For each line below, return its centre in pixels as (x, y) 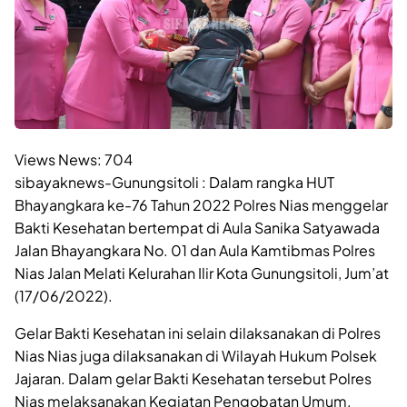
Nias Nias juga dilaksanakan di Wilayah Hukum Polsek (196, 355)
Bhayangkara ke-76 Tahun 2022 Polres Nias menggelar (201, 204)
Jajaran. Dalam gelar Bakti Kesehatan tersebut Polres (193, 378)
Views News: (58, 159)
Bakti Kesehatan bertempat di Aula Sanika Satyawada (197, 227)
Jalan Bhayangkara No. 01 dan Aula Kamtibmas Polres (195, 250)
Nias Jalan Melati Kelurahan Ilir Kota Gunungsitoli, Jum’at (202, 273)
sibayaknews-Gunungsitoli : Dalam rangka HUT (174, 182)
